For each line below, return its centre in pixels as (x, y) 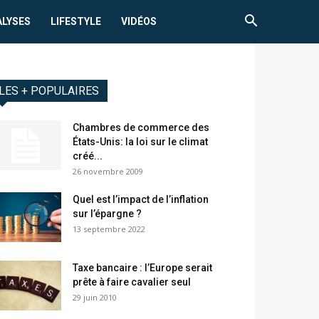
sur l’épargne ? (107, 214)
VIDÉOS (139, 21)
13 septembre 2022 (109, 229)
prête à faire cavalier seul (132, 282)
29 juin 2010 (95, 298)
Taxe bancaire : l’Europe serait (142, 268)
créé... (88, 156)
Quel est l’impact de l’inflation (141, 200)
